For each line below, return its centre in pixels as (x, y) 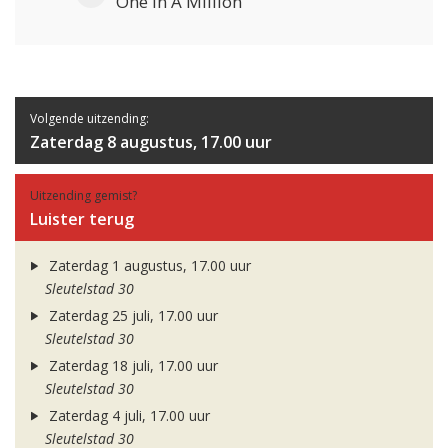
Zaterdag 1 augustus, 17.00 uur (147, 266)
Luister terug (82, 219)
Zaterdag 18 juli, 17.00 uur (131, 366)
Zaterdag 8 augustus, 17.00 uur (151, 142)
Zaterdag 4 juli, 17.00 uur (127, 416)
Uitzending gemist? (83, 196)
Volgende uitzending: (89, 119)
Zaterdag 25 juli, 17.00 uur (131, 316)
